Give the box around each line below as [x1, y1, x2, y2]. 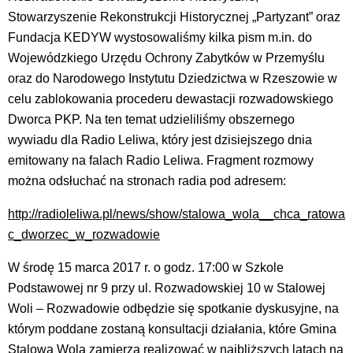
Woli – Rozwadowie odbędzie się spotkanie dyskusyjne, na [8, 301, 339, 315]
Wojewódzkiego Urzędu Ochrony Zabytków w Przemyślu [8, 50, 325, 65]
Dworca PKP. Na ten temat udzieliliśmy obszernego [8, 112, 295, 126]
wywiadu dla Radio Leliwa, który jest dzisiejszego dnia [8, 132, 312, 147]
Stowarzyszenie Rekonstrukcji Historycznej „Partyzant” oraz [8, 9, 340, 24]
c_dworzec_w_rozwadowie [8, 227, 160, 241]
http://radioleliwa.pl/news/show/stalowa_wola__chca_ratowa [8, 206, 345, 221]
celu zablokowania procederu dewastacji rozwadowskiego [8, 91, 333, 106]
